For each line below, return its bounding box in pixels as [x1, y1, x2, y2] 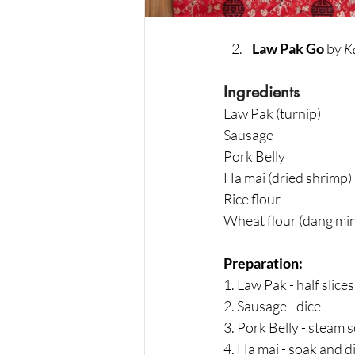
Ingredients [223, 81, 300, 102]
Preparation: [223, 254, 303, 272]
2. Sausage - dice [223, 296, 321, 315]
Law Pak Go [252, 39, 324, 57]
